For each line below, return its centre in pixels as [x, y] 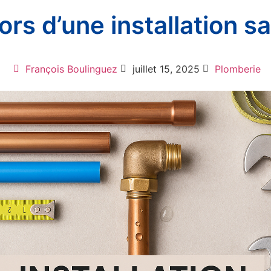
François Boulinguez [71, 69]
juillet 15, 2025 [166, 69]
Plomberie [238, 69]
